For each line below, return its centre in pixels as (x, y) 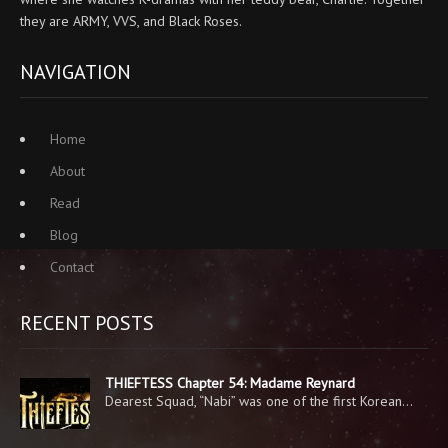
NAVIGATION (75, 71)
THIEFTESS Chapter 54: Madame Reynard (230, 382)
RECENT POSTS (87, 322)
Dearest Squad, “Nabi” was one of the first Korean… (259, 400)
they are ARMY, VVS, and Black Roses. (131, 20)
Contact (72, 266)
